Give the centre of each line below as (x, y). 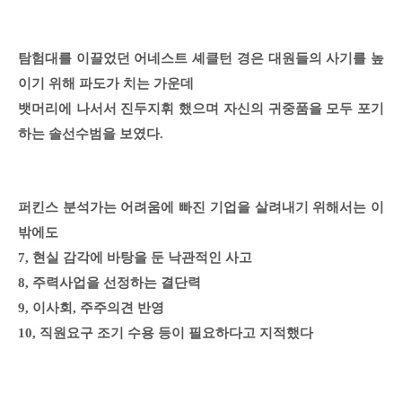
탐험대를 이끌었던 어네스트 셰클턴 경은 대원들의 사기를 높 (201, 59)
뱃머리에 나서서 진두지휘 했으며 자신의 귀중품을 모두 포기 (201, 109)
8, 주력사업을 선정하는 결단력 (109, 283)
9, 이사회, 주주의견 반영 (91, 308)
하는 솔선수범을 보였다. (91, 134)
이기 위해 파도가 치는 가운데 (106, 84)
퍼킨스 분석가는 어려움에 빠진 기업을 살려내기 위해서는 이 (201, 208)
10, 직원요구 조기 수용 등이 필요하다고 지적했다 (166, 333)
